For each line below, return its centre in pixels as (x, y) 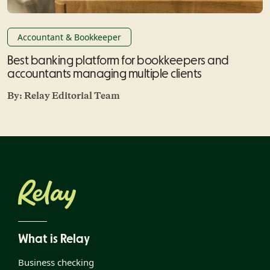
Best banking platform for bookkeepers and (118, 60)
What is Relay (54, 240)
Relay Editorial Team (72, 96)
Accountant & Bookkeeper (69, 37)
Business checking (56, 262)
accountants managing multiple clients (105, 74)
